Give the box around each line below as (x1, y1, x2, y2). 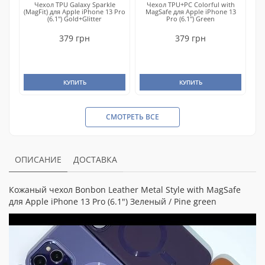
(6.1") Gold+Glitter (47, 14, 102, 23)
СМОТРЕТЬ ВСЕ (106, 112, 159, 122)
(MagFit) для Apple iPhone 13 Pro (24, 7, 125, 16)
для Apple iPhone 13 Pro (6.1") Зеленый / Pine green (9, 196, 216, 207)
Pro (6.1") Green (166, 14, 215, 23)
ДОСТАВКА (73, 154, 117, 165)
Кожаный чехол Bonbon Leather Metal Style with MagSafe (9, 184, 241, 195)
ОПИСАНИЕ (15, 154, 62, 165)
